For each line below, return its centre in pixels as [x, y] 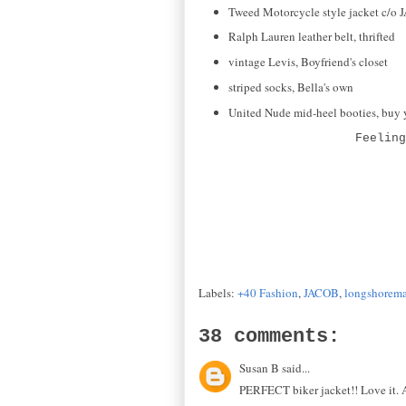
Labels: [218, 292]
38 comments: [269, 336]
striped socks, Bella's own [290, 87]
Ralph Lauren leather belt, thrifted [311, 37]
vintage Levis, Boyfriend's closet [308, 62]
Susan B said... [275, 367]
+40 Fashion [268, 292]
